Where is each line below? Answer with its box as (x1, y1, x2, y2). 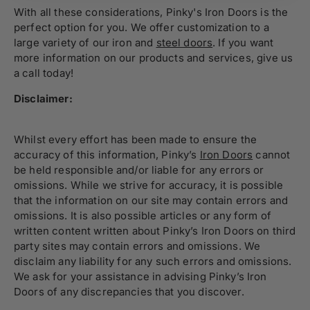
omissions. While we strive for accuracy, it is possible (14, 179, 284, 192)
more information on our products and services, (14, 51, 257, 65)
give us (257, 51, 293, 65)
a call (14, 66, 40, 80)
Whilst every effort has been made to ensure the (14, 133, 257, 147)
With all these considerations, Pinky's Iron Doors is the (14, 6, 289, 19)
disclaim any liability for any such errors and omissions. (14, 255, 292, 268)
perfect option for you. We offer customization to (14, 21, 264, 35)
